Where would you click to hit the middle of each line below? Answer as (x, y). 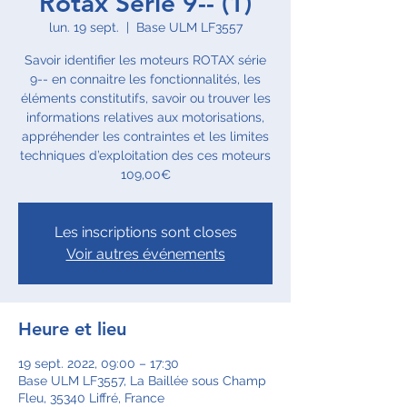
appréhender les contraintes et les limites (145, 136)
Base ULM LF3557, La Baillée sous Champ (142, 381)
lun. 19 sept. (84, 27)
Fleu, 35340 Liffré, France (91, 398)
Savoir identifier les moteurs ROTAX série (145, 60)
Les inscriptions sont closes (145, 232)
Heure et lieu (72, 329)
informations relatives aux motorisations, (145, 117)
